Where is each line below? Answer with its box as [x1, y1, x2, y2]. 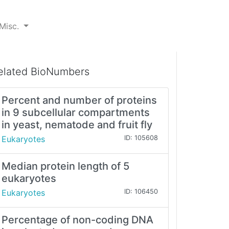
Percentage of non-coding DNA [2, 214, 153, 226]
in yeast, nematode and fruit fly [2, 119, 152, 131]
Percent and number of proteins [2, 94, 157, 107]
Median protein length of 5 [2, 160, 129, 173]
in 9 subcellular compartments [2, 106, 150, 119]
